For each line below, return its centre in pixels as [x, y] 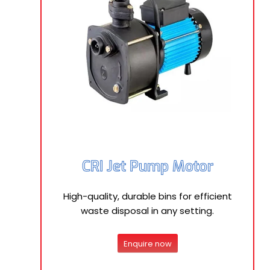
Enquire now [147, 243]
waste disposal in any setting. [147, 211]
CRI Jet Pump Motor [147, 166]
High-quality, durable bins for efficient [147, 196]
